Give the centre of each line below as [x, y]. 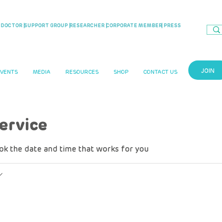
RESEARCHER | [88, 26]
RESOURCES [82, 72]
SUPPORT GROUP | [47, 26]
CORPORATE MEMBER [134, 26]
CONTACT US [160, 72]
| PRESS [171, 26]
